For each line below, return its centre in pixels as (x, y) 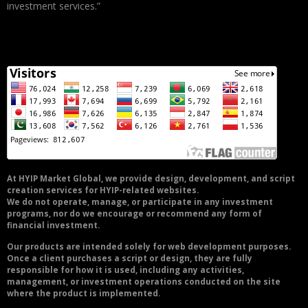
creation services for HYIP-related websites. (103, 190)
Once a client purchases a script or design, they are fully (130, 258)
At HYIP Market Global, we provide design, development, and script (151, 179)
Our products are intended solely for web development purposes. (149, 247)
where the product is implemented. (84, 294)
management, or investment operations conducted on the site (144, 282)
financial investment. (53, 225)
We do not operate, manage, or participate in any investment (140, 202)
